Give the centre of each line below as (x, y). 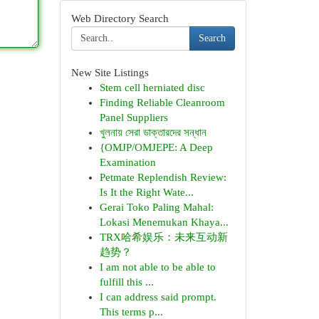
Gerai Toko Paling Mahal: (156, 207)
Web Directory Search (120, 19)
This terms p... (131, 312)
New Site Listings (110, 73)
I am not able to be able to (157, 267)
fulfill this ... (126, 282)
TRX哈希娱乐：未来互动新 (163, 237)
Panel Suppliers (134, 117)
